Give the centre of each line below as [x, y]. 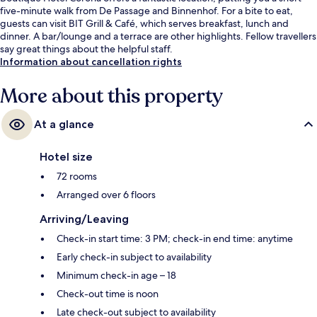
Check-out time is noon [108, 294]
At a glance [64, 125]
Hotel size [66, 157]
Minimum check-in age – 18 [116, 276]
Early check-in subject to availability [134, 257]
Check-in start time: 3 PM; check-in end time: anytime [175, 239]
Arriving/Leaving [84, 219]
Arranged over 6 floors [106, 195]
